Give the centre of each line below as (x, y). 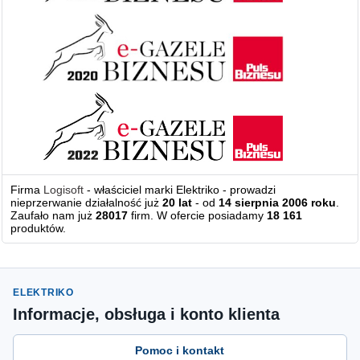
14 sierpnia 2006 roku (278, 203)
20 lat (178, 203)
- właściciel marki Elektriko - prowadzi (180, 190)
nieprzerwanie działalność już (87, 203)
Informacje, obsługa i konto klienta (147, 315)
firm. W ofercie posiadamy (198, 216)
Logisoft (64, 190)
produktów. (39, 229)
